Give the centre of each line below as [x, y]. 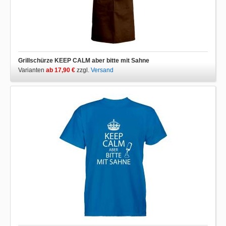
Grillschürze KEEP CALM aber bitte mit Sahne [84, 61]
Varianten [32, 70]
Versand [102, 70]
